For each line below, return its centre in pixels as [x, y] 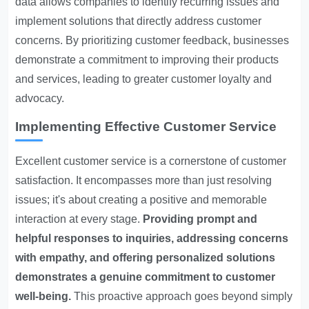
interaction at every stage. [79, 219]
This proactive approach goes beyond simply [182, 296]
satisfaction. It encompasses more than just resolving [144, 180]
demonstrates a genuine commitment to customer [146, 277]
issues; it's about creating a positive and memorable [141, 200]
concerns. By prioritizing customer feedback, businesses [152, 40]
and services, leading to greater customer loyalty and [144, 79]
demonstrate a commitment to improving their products [147, 60]
